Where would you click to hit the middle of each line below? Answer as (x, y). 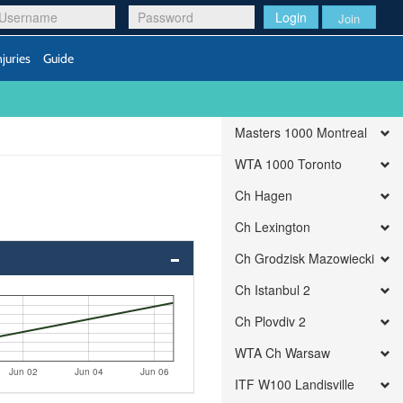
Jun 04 (89, 372)
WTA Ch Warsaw (283, 353)
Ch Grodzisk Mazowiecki (305, 258)
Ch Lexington (273, 227)
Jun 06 (154, 372)
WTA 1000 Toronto (289, 164)
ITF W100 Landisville (295, 384)
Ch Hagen (264, 195)
